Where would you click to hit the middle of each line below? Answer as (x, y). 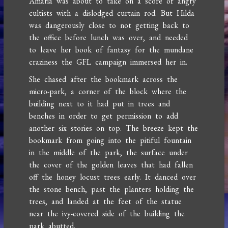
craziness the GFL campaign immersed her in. (108, 62)
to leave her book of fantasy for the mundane (111, 50)
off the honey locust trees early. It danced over (113, 177)
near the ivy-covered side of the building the (107, 214)
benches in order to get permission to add (104, 116)
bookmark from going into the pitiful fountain (110, 140)
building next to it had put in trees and (100, 104)
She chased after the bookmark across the (104, 79)
